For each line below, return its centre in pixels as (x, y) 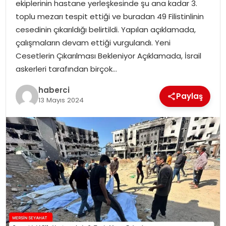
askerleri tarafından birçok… (66, 69)
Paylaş (190, 96)
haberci (54, 90)
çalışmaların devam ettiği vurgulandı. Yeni (93, 42)
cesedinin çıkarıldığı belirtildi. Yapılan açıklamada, (105, 29)
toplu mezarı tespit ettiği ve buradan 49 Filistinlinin (109, 16)
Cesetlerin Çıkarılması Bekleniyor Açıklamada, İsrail (108, 55)
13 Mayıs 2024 (61, 100)
